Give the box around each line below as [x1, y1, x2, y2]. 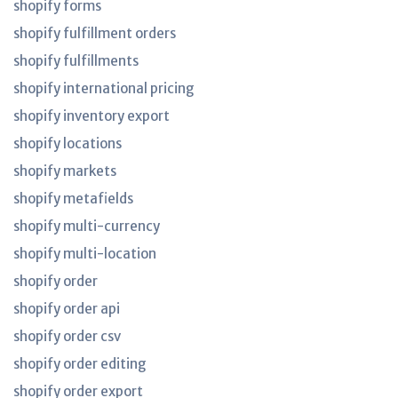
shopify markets [13, 163, 116, 179]
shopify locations [13, 135, 122, 152]
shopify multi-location [13, 245, 156, 262]
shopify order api [13, 300, 120, 317]
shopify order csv [13, 328, 121, 345]
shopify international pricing [13, 80, 195, 97]
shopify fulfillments [13, 52, 139, 69]
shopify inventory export [13, 107, 170, 124]
